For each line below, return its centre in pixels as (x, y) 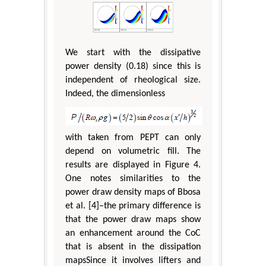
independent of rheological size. (133, 80)
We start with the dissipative (133, 53)
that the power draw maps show (133, 219)
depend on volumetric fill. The (133, 151)
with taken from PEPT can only (133, 137)
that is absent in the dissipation (133, 247)
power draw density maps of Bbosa (133, 192)
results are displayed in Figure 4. (133, 165)
